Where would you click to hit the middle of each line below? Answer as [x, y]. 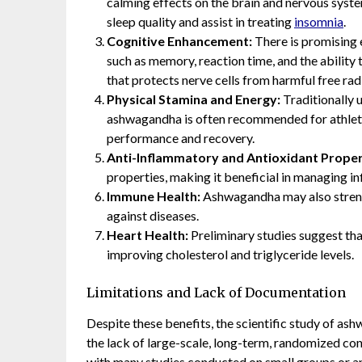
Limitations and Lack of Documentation [216, 292]
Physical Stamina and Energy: [194, 99]
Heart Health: [147, 234]
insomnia [319, 21]
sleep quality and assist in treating [200, 21]
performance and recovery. [181, 137]
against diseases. [153, 215]
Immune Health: [154, 196]
